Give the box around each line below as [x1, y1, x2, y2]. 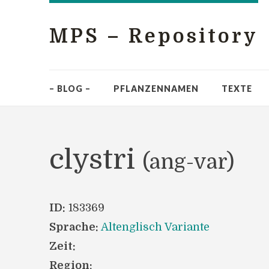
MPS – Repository [49, 25, 258, 47]
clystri [49, 144, 142, 175]
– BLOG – [49, 83, 91, 94]
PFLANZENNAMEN [113, 83, 199, 94]
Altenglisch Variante [101, 221, 210, 233]
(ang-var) [142, 150, 234, 174]
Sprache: [49, 221, 98, 233]
